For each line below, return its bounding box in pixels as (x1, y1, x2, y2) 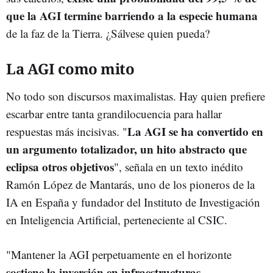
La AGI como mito (6, 58, 134, 79)
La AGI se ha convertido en (127, 122, 263, 140)
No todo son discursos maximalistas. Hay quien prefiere (6, 88, 265, 104)
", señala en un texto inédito (114, 158, 243, 174)
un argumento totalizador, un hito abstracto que (6, 140, 247, 157)
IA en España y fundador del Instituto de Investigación (6, 194, 260, 210)
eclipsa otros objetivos (6, 158, 114, 175)
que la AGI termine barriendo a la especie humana (6, 7, 258, 24)
